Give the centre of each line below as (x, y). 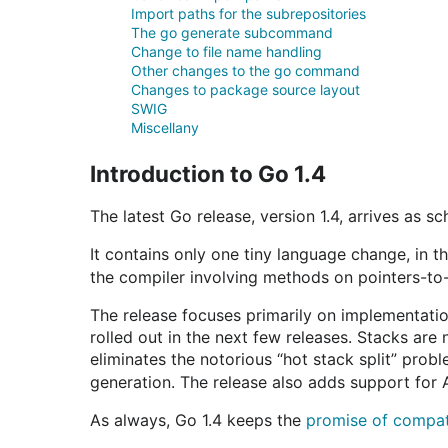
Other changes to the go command (245, 70)
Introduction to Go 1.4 (208, 173)
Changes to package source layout (245, 89)
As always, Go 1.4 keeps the (198, 420)
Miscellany (165, 127)
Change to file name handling (226, 51)
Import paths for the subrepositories (248, 13)
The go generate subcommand (232, 32)
